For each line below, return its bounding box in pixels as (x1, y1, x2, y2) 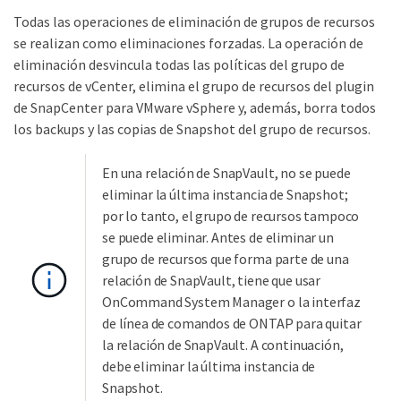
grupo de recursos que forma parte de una (102, 249, 349, 268)
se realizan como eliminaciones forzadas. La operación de (13, 33, 363, 52)
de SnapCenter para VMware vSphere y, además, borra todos (13, 98, 376, 116)
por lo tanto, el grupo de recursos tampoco (102, 206, 360, 225)
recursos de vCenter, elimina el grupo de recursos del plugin (13, 76, 374, 95)
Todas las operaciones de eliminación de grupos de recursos (13, 12, 375, 30)
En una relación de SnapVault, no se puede (102, 163, 351, 182)
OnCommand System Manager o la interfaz (102, 292, 361, 311)
